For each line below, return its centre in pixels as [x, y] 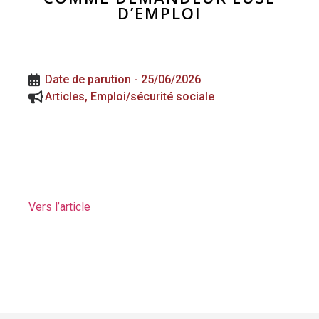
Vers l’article [59, 207]
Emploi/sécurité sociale [152, 97]
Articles [65, 97]
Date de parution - [93, 80]
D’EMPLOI [159, 13]
